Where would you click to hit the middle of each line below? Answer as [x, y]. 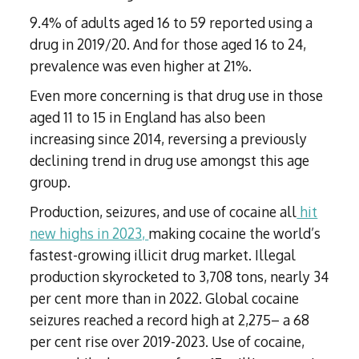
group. [50, 182]
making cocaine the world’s [235, 234]
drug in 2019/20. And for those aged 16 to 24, [168, 44]
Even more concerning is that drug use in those [177, 96]
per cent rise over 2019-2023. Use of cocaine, [167, 342]
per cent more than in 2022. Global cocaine [165, 298]
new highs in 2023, [89, 234]
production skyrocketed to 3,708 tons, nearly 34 [179, 277]
